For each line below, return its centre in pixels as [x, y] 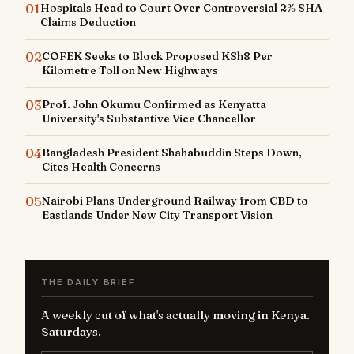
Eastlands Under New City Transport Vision [157, 215]
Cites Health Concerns [101, 167]
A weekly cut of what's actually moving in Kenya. [175, 315]
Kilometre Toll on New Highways [130, 70]
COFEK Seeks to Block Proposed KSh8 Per [157, 56]
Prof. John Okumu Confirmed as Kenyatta [154, 104]
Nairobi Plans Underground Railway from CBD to [175, 201]
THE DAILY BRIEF [88, 282]
